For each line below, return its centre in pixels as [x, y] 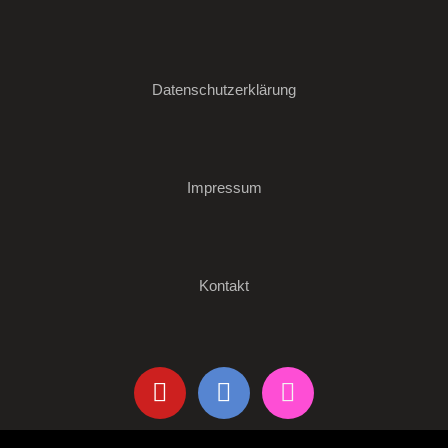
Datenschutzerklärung [224, 89]
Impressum [224, 187]
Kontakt [224, 285]
